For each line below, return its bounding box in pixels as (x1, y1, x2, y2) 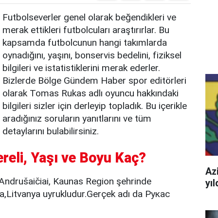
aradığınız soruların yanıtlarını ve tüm (2, 113, 151, 124)
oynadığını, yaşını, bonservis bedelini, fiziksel (2, 50, 182, 61)
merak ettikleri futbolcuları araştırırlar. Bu (2, 24, 169, 36)
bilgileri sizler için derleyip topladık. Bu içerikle (2, 100, 187, 111)
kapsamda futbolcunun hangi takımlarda (2, 37, 167, 48)
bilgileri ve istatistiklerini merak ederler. (2, 62, 160, 73)
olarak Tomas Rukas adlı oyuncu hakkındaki (2, 88, 179, 99)
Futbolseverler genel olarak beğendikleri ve (2, 12, 176, 23)
